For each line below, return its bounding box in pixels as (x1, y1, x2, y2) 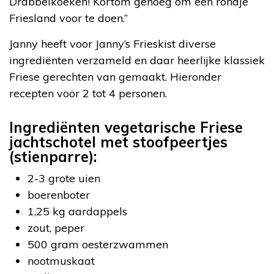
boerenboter (28, 188, 90, 202)
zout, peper (28, 221, 84, 235)
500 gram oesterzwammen (28, 237, 168, 251)
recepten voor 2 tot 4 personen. (9, 86, 167, 100)
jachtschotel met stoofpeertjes (9, 133, 228, 151)
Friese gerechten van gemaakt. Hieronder (9, 70, 221, 84)
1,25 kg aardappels (28, 204, 127, 218)
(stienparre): (9, 147, 97, 166)
